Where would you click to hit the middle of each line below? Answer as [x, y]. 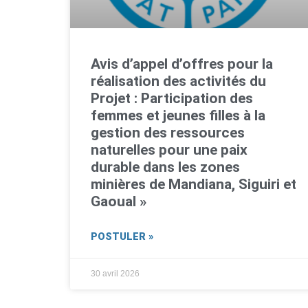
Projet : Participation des [172, 99]
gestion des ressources [168, 133]
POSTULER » [122, 237]
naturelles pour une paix [169, 150]
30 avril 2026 [115, 274]
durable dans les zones [165, 167]
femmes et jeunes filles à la [178, 116]
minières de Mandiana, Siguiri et [194, 185]
